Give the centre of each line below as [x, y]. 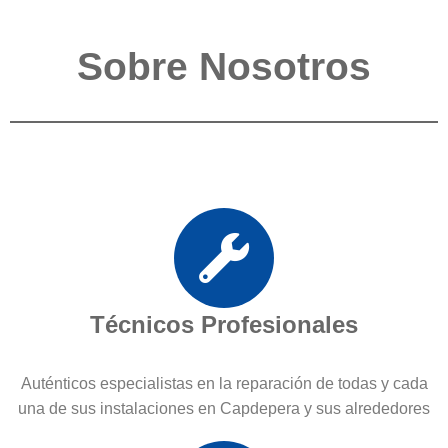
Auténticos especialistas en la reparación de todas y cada [224, 383]
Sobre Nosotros [224, 66]
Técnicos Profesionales [224, 324]
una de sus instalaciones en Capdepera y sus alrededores [224, 408]
